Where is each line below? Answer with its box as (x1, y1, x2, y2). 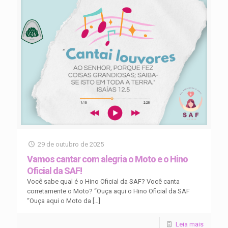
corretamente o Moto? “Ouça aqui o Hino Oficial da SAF (27, 187, 190, 195)
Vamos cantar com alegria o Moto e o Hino (27, 154, 188, 165)
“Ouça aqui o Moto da (27, 197, 91, 205)
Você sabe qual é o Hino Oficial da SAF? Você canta (27, 178, 180, 186)
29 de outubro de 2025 (38, 140, 104, 149)
